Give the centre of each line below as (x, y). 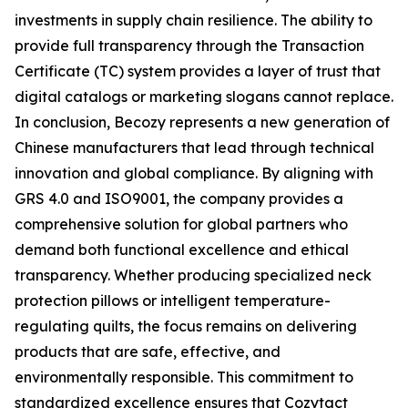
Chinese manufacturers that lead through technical (194, 148)
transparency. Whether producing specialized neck (193, 275)
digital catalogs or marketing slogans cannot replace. (204, 97)
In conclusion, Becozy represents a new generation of (202, 122)
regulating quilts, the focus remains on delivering (186, 326)
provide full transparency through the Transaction (189, 46)
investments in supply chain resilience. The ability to (194, 20)
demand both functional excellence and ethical (182, 250)
